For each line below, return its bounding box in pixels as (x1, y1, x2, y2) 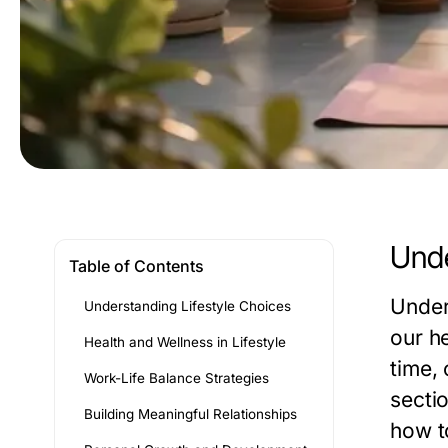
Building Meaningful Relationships (84, 406, 297, 422)
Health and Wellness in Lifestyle (84, 334, 286, 350)
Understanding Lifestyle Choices (84, 298, 291, 314)
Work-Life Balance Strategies (84, 370, 269, 386)
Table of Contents (69, 256, 204, 276)
